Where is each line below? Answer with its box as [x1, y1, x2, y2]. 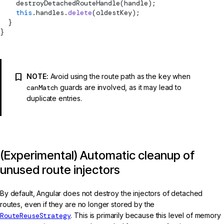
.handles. [32, 8, 68, 17]
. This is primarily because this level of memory [70, 211, 221, 220]
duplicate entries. [26, 94, 82, 103]
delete [68, 8, 92, 17]
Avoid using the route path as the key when [48, 72, 190, 81]
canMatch [26, 83, 58, 92]
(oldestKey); [92, 8, 140, 17]
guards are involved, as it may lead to [58, 83, 181, 92]
